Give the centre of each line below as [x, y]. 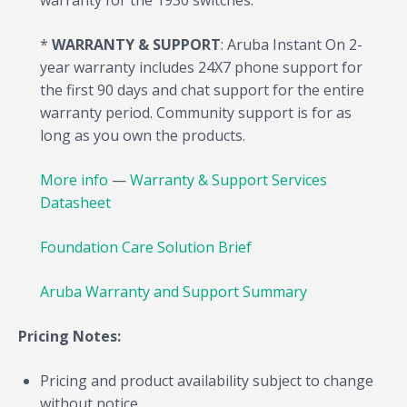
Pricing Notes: [69, 337]
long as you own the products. [143, 136]
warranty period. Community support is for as [196, 113]
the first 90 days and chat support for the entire [202, 90]
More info [74, 180]
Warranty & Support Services [228, 180]
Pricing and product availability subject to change [207, 381]
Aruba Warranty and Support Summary [174, 292]
